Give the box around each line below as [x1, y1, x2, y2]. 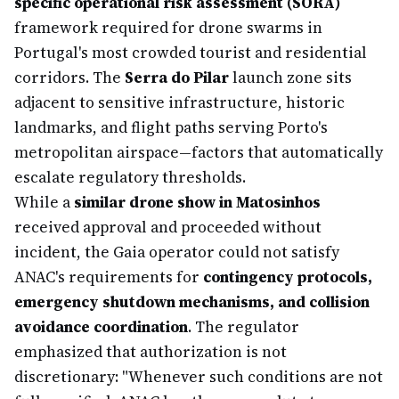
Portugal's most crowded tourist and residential [14, 42, 367, 63]
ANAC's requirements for [14, 266, 203, 288]
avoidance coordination [14, 316, 188, 338]
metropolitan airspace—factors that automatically [14, 142, 383, 163]
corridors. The [14, 67, 125, 88]
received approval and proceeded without [14, 216, 322, 238]
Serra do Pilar [125, 67, 229, 88]
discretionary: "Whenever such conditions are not [14, 366, 383, 387]
